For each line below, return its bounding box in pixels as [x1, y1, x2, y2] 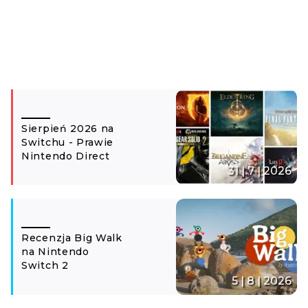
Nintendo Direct [21, 149, 110, 162]
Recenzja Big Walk [21, 232, 122, 244]
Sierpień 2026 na [21, 122, 115, 135]
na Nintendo [21, 245, 89, 258]
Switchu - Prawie [21, 135, 114, 148]
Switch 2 [21, 259, 69, 272]
